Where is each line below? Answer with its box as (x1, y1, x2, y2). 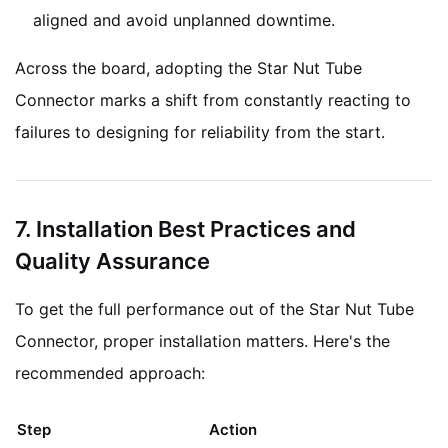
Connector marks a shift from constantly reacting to (15, 89, 411, 110)
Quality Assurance (15, 247, 210, 274)
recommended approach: (15, 362, 205, 383)
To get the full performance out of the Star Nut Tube (15, 298, 414, 319)
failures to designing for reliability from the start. (15, 121, 385, 142)
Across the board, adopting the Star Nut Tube (15, 57, 362, 78)
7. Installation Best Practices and (15, 215, 356, 242)
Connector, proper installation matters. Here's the (15, 330, 390, 351)
